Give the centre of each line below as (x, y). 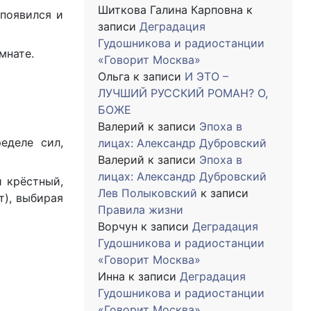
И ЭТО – (207, 76)
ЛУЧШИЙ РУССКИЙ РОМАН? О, (183, 93)
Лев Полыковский (148, 193)
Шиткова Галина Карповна (170, 10)
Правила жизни (141, 210)
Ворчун (118, 226)
